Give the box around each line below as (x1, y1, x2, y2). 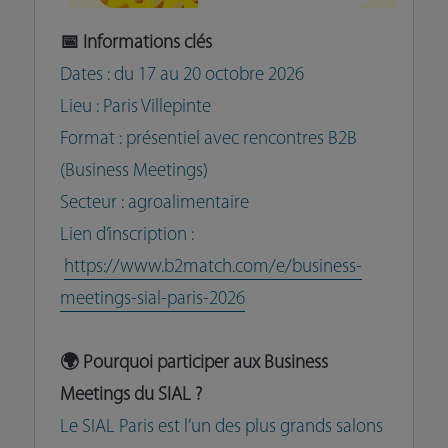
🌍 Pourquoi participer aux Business (59, 354, 328, 374)
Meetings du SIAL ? (59, 386, 202, 406)
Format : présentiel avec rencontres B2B (59, 130, 357, 150)
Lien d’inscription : (59, 226, 194, 246)
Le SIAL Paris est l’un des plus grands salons (59, 418, 383, 438)
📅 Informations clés (59, 34, 212, 54)
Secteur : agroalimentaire (59, 194, 249, 214)
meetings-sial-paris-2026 (59, 290, 245, 310)
